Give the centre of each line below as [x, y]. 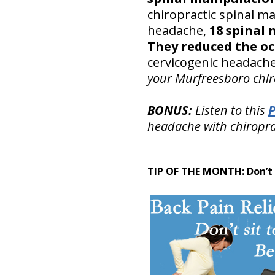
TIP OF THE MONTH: [197, 171]
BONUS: [169, 110]
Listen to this [230, 110]
